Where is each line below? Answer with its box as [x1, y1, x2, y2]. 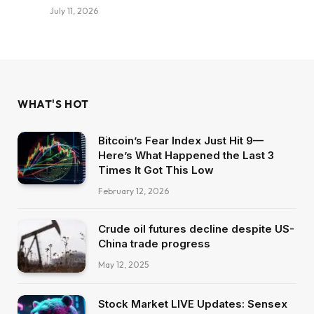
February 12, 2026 [98, 186, 169, 197]
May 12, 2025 [98, 259, 149, 271]
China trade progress [98, 237, 210, 251]
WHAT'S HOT [18, 97, 89, 111]
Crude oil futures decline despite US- [98, 222, 294, 236]
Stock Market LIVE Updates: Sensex [98, 296, 287, 310]
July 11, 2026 [50, 6, 98, 17]
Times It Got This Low [98, 163, 214, 177]
